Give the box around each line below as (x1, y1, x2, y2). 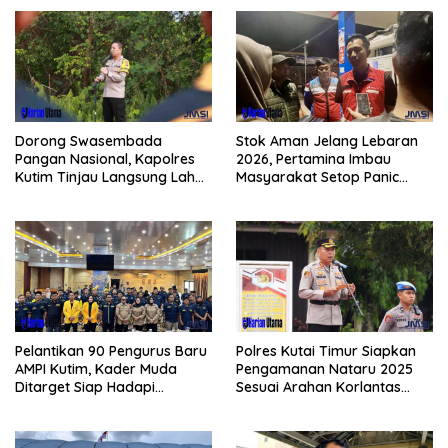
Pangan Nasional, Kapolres (15, 150, 195, 169)
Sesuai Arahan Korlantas (236, 378, 401, 397)
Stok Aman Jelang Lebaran (236, 132, 418, 151)
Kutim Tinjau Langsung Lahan (15, 168, 212, 187)
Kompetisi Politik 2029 (15, 396, 161, 415)
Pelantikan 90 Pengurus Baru (15, 342, 207, 361)
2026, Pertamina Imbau (236, 150, 391, 169)
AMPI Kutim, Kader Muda (15, 360, 177, 379)
